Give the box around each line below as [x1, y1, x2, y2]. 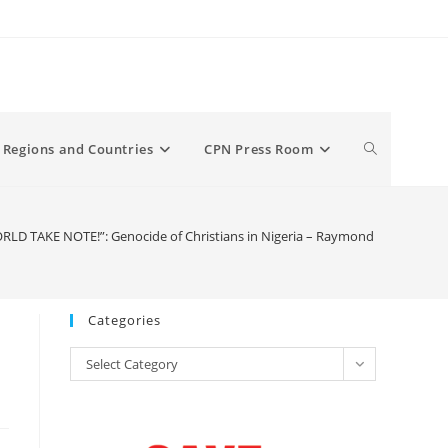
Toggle [364, 139, 408, 158]
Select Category [86, 355, 178, 373]
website [364, 213, 416, 232]
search [364, 287, 409, 306]
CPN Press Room [203, 140, 314, 158]
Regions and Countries [2, 140, 154, 158]
